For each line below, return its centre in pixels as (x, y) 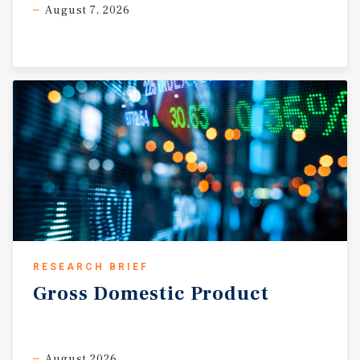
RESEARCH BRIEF (91, 267)
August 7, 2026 (88, 10)
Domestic (139, 294)
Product (230, 294)
